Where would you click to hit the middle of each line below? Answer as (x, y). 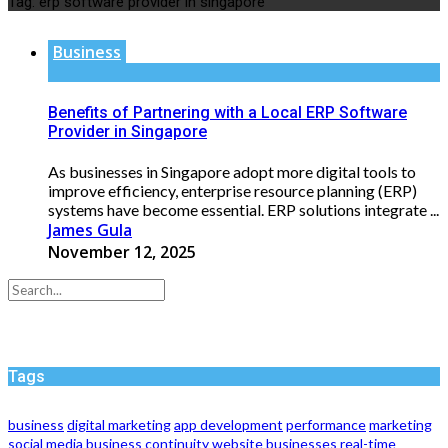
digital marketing (119, 425)
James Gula (90, 230)
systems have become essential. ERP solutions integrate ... (243, 210)
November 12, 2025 (122, 252)
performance (326, 425)
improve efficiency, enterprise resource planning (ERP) (232, 191)
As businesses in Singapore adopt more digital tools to (232, 172)
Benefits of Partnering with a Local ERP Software (227, 113)
